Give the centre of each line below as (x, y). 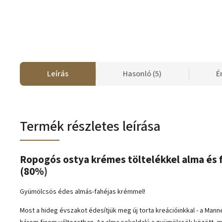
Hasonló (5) (142, 74)
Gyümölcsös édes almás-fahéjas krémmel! (83, 192)
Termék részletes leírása (90, 126)
